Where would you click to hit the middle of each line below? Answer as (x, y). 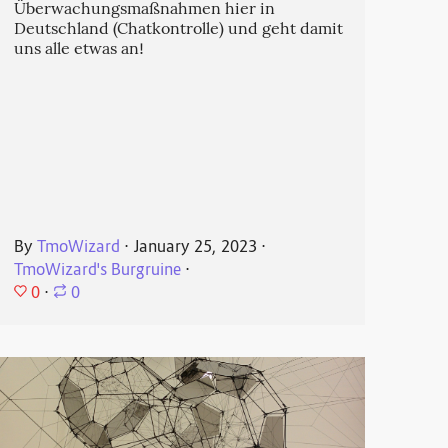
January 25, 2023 (194, 248)
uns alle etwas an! (78, 50)
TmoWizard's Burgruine (97, 271)
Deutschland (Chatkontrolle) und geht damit (178, 30)
